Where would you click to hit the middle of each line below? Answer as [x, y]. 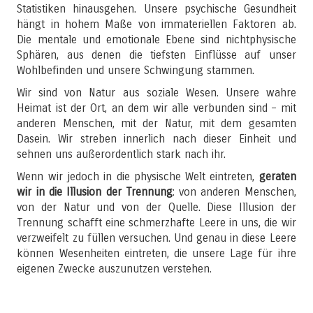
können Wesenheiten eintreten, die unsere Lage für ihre [156, 253]
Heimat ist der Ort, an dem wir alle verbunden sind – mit [156, 108]
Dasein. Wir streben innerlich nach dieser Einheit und [156, 139]
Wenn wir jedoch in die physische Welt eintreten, [138, 176]
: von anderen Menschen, [234, 192]
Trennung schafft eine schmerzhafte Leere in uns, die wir [156, 223]
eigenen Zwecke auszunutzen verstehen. [115, 269]
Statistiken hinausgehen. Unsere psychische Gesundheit [156, 9]
